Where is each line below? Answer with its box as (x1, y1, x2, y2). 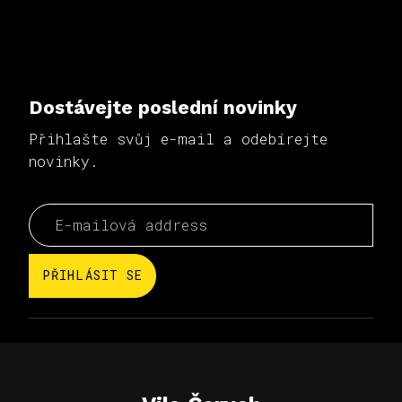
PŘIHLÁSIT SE (42, 267, 144, 284)
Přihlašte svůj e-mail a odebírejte (29, 129, 328, 149)
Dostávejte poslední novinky (29, 96, 297, 119)
